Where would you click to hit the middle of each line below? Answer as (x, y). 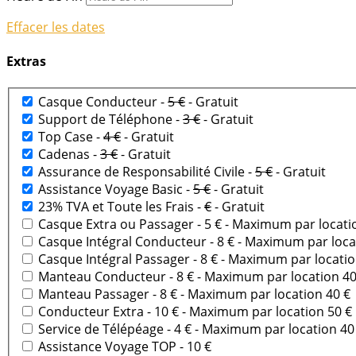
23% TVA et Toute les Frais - (121, 207)
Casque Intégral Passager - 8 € (130, 259)
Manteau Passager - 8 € (109, 294)
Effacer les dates (56, 27)
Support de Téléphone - (110, 120)
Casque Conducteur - (103, 102)
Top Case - (71, 137)
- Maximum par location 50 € (267, 312)
